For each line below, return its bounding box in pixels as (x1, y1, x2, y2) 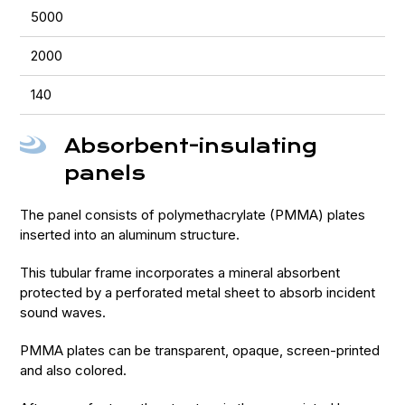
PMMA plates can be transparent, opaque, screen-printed (20, 342, 381, 359)
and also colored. (20, 362, 127, 379)
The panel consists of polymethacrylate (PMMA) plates (20, 206, 366, 223)
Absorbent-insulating (64, 135, 318, 157)
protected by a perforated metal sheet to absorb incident (20, 284, 376, 301)
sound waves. (20, 304, 107, 321)
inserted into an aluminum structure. (20, 226, 240, 243)
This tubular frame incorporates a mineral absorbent (20, 264, 341, 281)
